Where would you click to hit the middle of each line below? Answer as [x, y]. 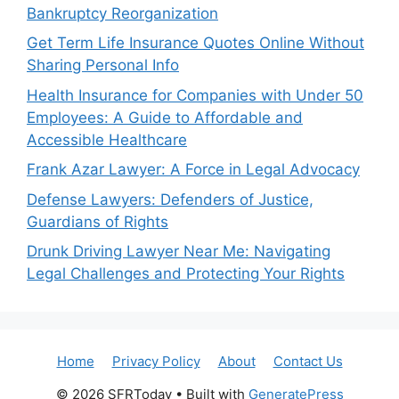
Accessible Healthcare [107, 139]
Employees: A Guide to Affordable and [165, 117]
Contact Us [308, 361]
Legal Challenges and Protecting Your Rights [186, 273]
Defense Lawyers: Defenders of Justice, [170, 199]
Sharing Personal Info [103, 65]
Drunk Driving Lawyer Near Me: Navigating [179, 251]
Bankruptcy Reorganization [122, 13]
